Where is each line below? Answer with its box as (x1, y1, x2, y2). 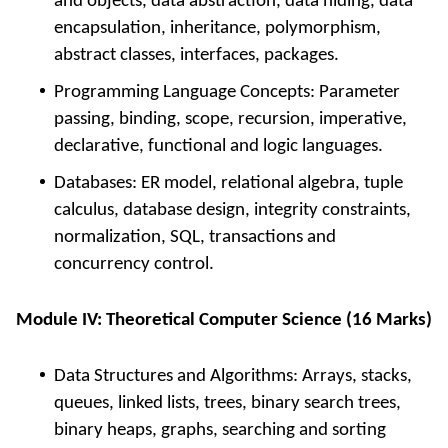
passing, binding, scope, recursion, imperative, (54, 109, 407, 129)
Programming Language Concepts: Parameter (54, 82, 400, 102)
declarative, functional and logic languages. (54, 136, 383, 156)
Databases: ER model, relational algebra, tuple (54, 173, 403, 193)
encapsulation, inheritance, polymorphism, (54, 18, 381, 38)
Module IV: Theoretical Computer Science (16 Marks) (16, 310, 432, 330)
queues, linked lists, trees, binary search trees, (54, 393, 401, 413)
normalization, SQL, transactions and (54, 227, 336, 247)
